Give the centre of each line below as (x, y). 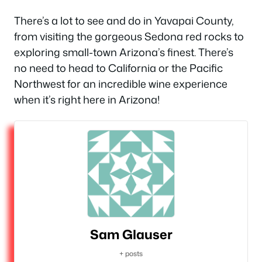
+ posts (131, 254)
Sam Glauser (131, 235)
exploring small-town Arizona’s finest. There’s (124, 52)
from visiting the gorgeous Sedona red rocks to (129, 36)
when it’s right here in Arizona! (87, 99)
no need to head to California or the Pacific (118, 68)
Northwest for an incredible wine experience (121, 83)
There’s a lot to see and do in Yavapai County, (124, 20)
